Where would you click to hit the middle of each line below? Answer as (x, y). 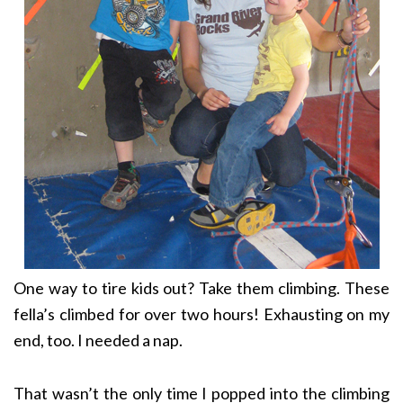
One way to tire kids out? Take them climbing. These (201, 288)
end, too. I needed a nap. (98, 340)
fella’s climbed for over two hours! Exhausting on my (201, 314)
